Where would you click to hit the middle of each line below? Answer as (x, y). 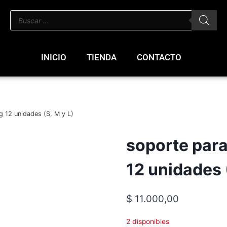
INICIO (54, 57)
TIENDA (102, 57)
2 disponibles (147, 222)
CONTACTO (159, 57)
